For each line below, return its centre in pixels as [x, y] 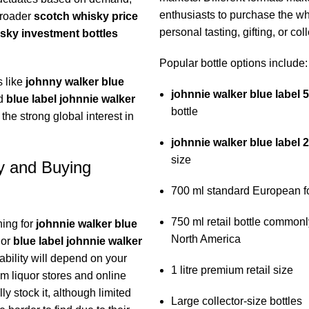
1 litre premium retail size [232, 270]
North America [206, 239]
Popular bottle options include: [233, 63]
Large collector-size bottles [236, 301]
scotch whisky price [86, 17]
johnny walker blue [74, 82]
